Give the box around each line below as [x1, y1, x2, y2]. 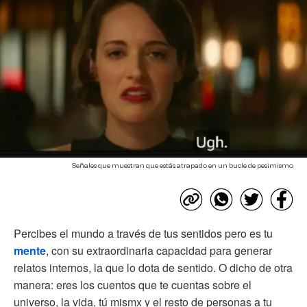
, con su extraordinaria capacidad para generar [46, 242, 272, 258]
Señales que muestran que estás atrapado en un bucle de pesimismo [72, 162, 293, 169]
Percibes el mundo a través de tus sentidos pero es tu [14, 225, 273, 241]
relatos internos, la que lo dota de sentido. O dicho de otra [14, 259, 293, 275]
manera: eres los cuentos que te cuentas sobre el [14, 276, 251, 293]
